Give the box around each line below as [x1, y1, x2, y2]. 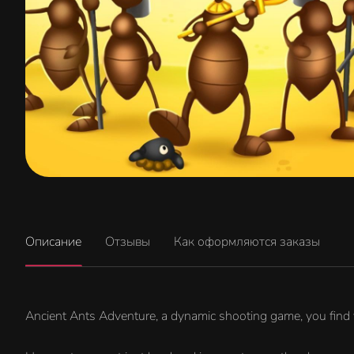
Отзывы [105, 232, 150, 250]
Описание [25, 232, 81, 250]
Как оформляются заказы [174, 232, 320, 250]
